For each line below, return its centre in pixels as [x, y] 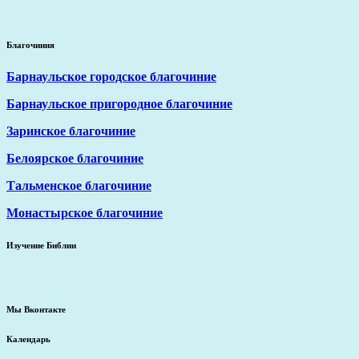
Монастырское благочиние [85, 212]
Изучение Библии [41, 245]
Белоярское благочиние [75, 158]
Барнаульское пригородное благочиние [119, 103]
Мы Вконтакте [36, 309]
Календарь [28, 339]
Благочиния [30, 44]
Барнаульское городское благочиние [111, 76]
